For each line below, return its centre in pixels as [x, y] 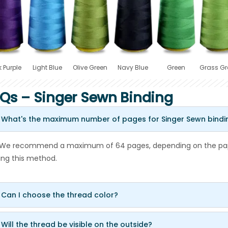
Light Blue [47, 68]
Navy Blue [133, 68]
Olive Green [90, 68]
